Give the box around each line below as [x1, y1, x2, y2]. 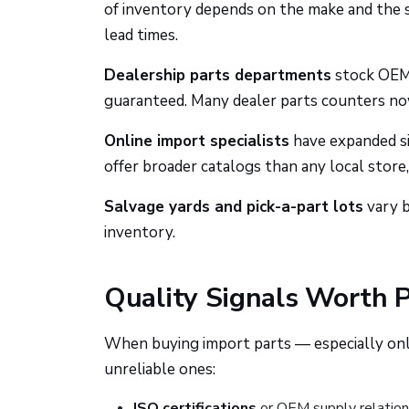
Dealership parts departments [104, 65, 331, 86]
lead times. [104, 25, 178, 46]
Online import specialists [104, 131, 289, 152]
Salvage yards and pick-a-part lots [104, 196, 363, 217]
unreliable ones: [104, 359, 215, 380]
